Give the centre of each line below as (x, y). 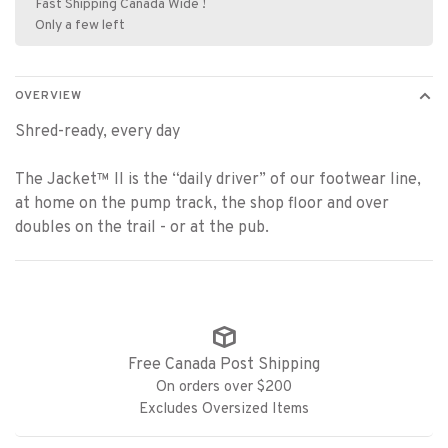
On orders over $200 (224, 387)
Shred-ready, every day (97, 131)
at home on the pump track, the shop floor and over (202, 203)
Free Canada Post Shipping (224, 364)
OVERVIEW (48, 95)
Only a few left (80, 25)
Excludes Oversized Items (224, 409)
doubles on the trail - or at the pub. (142, 227)
